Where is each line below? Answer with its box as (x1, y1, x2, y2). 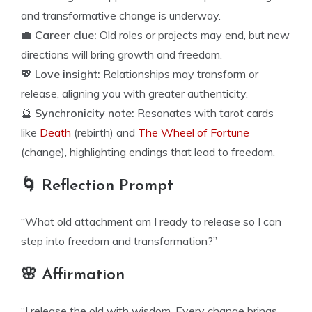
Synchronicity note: (35, 106, 134, 120)
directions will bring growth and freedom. (21, 47, 222, 61)
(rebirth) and (71, 125, 138, 139)
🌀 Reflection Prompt (21, 178, 173, 194)
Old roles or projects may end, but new (97, 28, 290, 42)
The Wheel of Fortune (138, 125, 249, 139)
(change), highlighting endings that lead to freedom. (21, 145, 275, 159)
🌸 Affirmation (21, 267, 125, 283)
